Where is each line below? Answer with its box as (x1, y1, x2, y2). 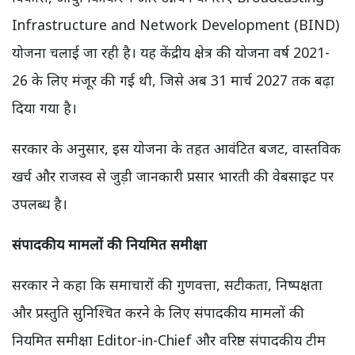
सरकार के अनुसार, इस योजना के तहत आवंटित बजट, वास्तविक (12, 139, 341, 158)
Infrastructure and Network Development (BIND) (12, 15, 339, 35)
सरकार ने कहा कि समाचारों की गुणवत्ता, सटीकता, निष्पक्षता (12, 275, 323, 295)
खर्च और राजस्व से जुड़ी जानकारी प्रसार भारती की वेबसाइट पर (12, 166, 334, 186)
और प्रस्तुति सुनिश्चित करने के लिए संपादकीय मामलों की (12, 303, 304, 323)
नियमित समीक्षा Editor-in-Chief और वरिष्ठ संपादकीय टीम (12, 330, 326, 350)
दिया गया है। (12, 98, 77, 118)
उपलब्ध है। (12, 194, 67, 214)
